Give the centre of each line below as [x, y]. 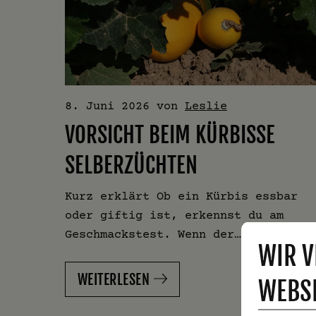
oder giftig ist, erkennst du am [174, 215]
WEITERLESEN [114, 280]
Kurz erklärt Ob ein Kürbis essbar [181, 196]
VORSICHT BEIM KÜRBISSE [170, 135]
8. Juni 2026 [107, 106]
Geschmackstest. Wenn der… [153, 234]
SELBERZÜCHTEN [131, 166]
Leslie [206, 106]
